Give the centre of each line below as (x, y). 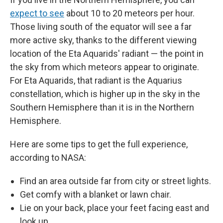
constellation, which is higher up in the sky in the (105, 94)
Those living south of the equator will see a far (101, 27)
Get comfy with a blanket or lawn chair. (96, 194)
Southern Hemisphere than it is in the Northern (102, 107)
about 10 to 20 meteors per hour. (129, 13)
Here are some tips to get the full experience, (99, 144)
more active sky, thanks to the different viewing (103, 40)
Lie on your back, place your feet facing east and (114, 208)
